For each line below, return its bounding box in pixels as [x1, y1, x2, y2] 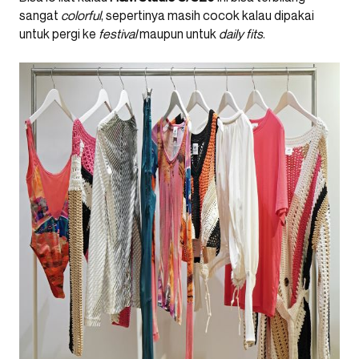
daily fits [219, 26, 263, 42]
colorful [61, 7, 101, 24]
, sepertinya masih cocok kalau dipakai [101, 7, 314, 24]
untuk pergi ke [19, 26, 99, 42]
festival [99, 26, 137, 42]
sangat [19, 7, 61, 24]
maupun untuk [137, 26, 219, 42]
